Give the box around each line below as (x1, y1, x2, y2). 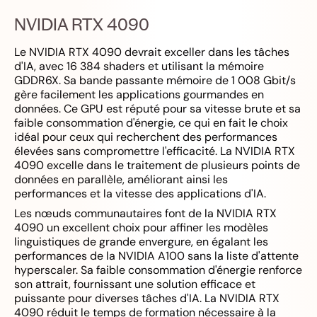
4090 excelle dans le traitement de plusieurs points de (14, 158, 300, 173)
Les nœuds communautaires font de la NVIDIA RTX (14, 206, 277, 221)
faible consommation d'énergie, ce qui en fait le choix (14, 115, 288, 130)
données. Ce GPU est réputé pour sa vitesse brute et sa (14, 101, 301, 116)
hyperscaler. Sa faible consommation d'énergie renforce (14, 263, 302, 277)
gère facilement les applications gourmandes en (14, 87, 264, 102)
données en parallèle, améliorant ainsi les (14, 172, 228, 187)
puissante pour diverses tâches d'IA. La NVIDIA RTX (14, 291, 279, 306)
